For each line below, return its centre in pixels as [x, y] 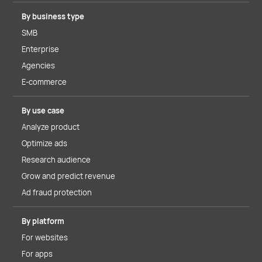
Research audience [56, 160]
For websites [45, 238]
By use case [43, 111]
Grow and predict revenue [68, 176]
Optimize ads [44, 144]
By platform [43, 221]
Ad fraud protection [57, 193]
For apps [37, 254]
